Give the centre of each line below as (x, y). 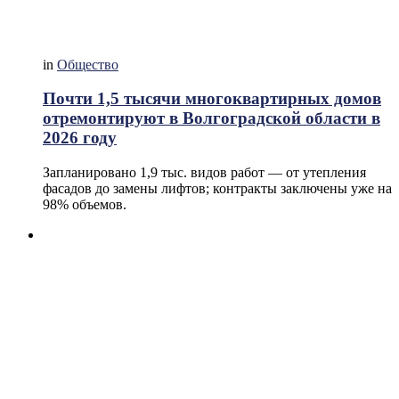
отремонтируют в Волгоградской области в (212, 118)
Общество (88, 64)
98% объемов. (85, 205)
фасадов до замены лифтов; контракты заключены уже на (217, 189)
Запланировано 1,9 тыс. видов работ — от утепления (204, 173)
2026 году (80, 138)
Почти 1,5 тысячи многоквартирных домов (212, 99)
